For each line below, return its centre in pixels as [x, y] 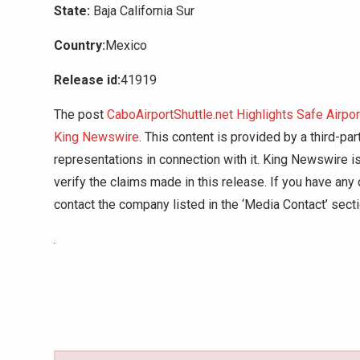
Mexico [126, 46]
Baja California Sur [142, 11]
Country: [80, 46]
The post [80, 115]
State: [72, 11]
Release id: [87, 80]
